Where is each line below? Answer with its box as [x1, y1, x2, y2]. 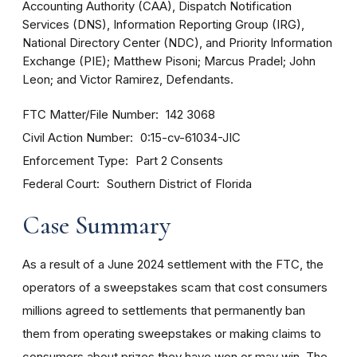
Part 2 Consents [135, 154, 223, 168]
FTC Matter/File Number [22, 107, 155, 122]
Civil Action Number [22, 130, 130, 145]
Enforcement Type [22, 153, 125, 168]
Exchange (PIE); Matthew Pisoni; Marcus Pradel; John [22, 54, 316, 69]
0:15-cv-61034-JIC [140, 131, 241, 145]
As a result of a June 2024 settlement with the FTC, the [22, 257, 324, 272]
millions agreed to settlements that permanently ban [22, 303, 305, 318]
